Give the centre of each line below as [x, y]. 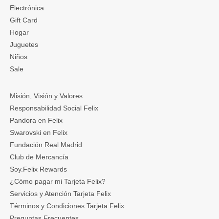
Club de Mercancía [39, 157]
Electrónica [27, 8]
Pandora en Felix [36, 120]
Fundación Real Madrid [46, 144]
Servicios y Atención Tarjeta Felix [60, 193]
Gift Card [24, 20]
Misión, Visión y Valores [46, 96]
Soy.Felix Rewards [38, 169]
